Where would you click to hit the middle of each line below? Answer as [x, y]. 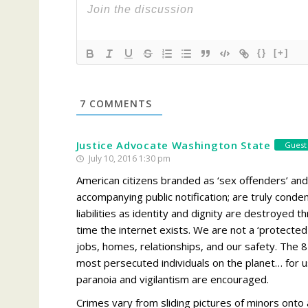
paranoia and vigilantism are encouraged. [172, 279]
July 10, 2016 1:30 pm [128, 158]
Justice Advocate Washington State [173, 145]
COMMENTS [119, 103]
